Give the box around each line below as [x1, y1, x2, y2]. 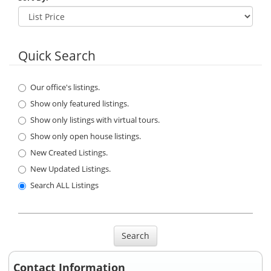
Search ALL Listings [30, 180, 99, 191]
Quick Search [18, 47, 96, 65]
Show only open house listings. [30, 131, 141, 142]
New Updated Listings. [30, 163, 111, 175]
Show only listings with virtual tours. [30, 114, 160, 126]
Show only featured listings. [30, 98, 129, 109]
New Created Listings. [30, 147, 108, 158]
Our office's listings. [30, 82, 100, 93]
